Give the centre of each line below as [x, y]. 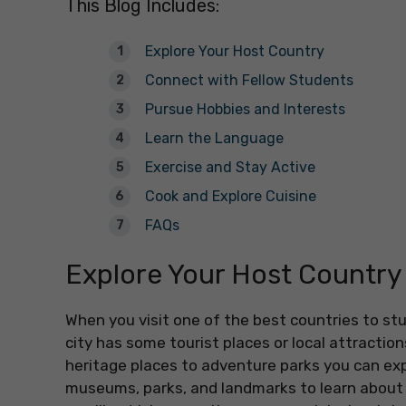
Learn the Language [214, 139]
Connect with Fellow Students [249, 81]
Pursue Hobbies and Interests [245, 110]
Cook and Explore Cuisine [231, 197]
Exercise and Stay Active [230, 168]
